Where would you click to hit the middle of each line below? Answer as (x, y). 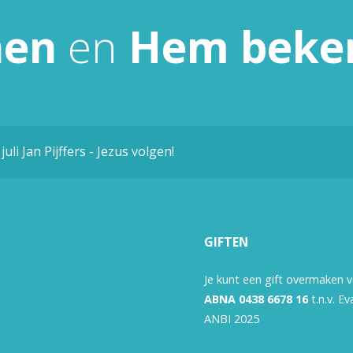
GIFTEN (226, 242)
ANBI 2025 (232, 319)
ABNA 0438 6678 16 (256, 299)
